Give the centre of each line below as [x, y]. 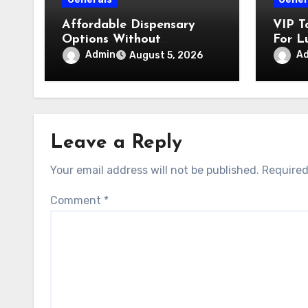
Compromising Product [129, 54]
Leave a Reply [116, 143]
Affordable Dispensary [129, 25]
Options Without [111, 40]
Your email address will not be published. [155, 170]
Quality [84, 68]
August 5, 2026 [166, 55]
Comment [77, 200]
